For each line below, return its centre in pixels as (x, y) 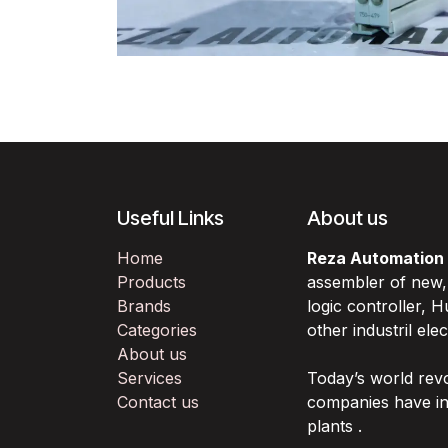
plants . (334, 426)
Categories (157, 330)
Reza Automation (375, 258)
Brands (144, 306)
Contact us (158, 402)
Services (149, 378)
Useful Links (170, 218)
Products (151, 282)
